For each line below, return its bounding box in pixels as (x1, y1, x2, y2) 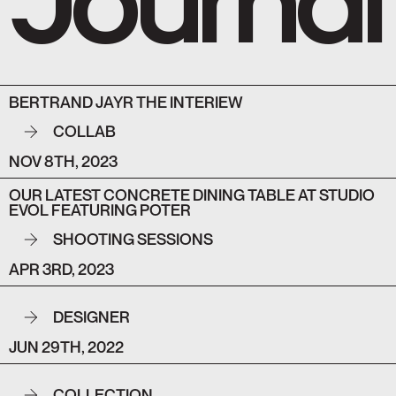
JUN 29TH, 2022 (9, 337, 124, 356)
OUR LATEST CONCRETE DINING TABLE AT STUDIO (9, 185, 375, 204)
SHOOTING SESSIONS (53, 230, 213, 249)
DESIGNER (53, 308, 130, 327)
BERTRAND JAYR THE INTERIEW (9, 92, 243, 111)
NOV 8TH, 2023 (9, 151, 118, 171)
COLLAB (53, 122, 116, 141)
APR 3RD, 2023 (9, 259, 114, 278)
